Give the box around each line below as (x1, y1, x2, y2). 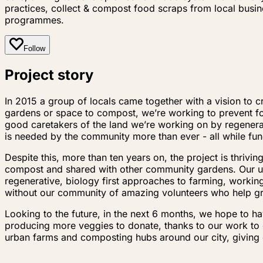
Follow (23, 43, 45, 53)
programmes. (5, 14, 64, 26)
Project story (5, 66, 93, 83)
